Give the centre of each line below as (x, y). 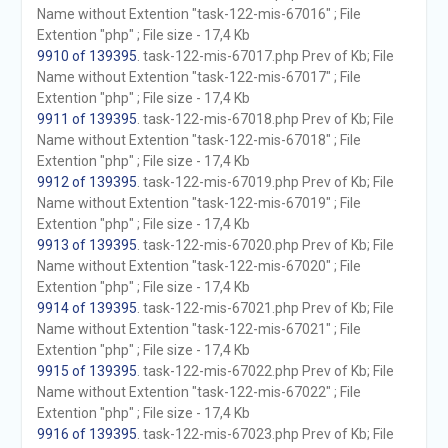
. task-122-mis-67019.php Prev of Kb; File (265, 182)
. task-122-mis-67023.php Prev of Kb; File (265, 434)
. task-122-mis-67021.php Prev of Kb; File (265, 308)
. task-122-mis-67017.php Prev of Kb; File (265, 56)
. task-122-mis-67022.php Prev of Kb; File (265, 371)
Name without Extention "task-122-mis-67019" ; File (198, 203)
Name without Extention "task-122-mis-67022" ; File (198, 392)
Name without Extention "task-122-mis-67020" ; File (198, 266)
